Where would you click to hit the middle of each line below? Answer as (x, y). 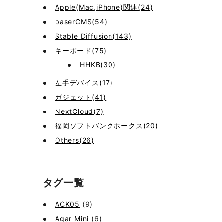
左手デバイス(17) (84, 83)
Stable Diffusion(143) (93, 36)
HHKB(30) (98, 65)
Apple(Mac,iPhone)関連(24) (104, 7)
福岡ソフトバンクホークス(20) (107, 126)
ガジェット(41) (81, 97)
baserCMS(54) (81, 22)
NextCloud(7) (79, 111)
